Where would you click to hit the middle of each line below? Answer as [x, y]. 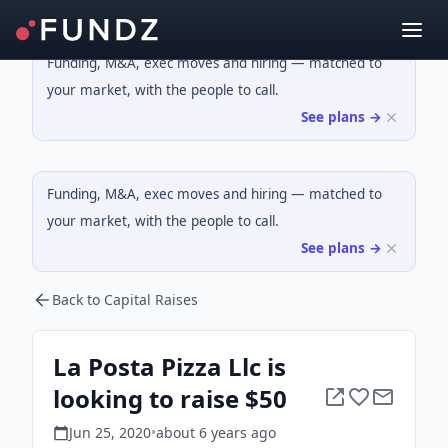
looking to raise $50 [170, 398]
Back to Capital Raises [125, 299]
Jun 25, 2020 [110, 432]
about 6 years [201, 432]
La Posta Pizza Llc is [169, 366]
